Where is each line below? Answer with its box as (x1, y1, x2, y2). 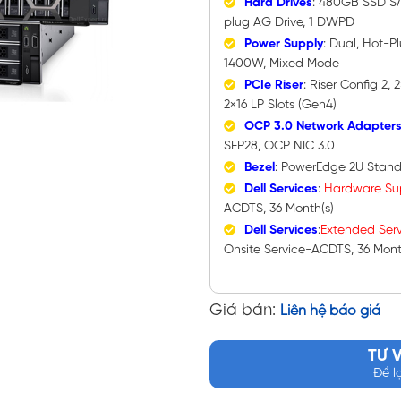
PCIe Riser (243, 79, 303, 93)
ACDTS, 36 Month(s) (223, 202, 334, 217)
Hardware (323, 183, 381, 197)
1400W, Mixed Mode (223, 57, 339, 72)
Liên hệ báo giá (279, 303, 380, 320)
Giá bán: (209, 302, 276, 320)
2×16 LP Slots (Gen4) (223, 98, 337, 113)
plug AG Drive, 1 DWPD (223, 16, 354, 30)
